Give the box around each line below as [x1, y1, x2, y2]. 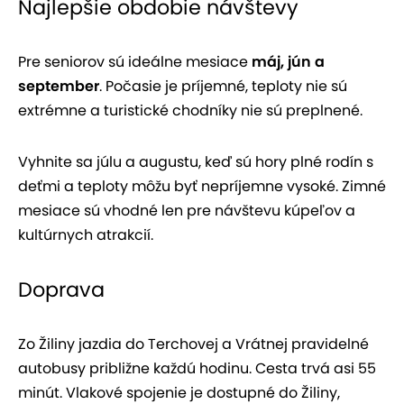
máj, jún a [252, 51, 325, 73]
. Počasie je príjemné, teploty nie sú [99, 76, 347, 97]
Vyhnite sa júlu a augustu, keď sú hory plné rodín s [18, 151, 373, 173]
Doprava [18, 275, 105, 305]
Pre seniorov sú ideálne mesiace [18, 51, 252, 73]
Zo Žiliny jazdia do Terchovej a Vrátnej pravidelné [18, 334, 369, 355]
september [18, 76, 99, 97]
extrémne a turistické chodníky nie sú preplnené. [18, 100, 363, 122]
